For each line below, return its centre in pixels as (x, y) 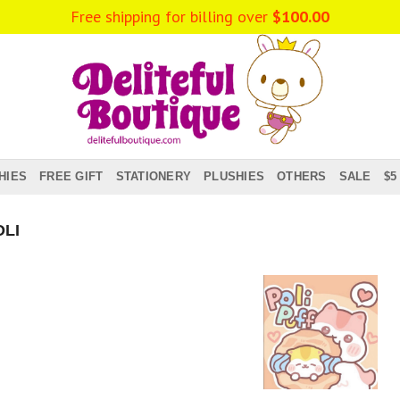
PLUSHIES (234, 176)
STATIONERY (154, 176)
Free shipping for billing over (171, 17)
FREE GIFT (71, 176)
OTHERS (302, 176)
